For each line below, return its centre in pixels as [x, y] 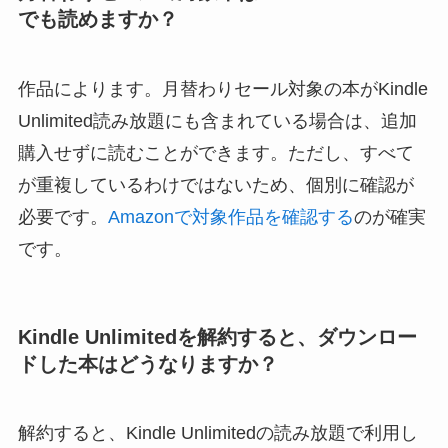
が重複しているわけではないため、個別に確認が [215, 184]
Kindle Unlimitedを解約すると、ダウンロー [217, 336]
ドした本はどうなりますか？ [147, 363]
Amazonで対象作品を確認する [230, 216]
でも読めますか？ [97, 19]
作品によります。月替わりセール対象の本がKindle [222, 88]
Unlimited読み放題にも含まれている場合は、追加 [217, 120]
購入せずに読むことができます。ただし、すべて [215, 152]
